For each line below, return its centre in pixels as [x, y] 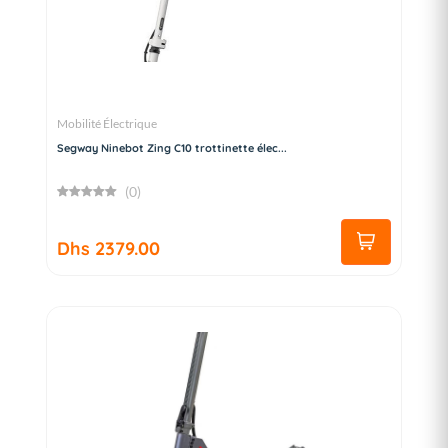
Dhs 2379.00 [108, 248]
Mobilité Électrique [107, 123]
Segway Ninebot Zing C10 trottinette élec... [172, 147]
